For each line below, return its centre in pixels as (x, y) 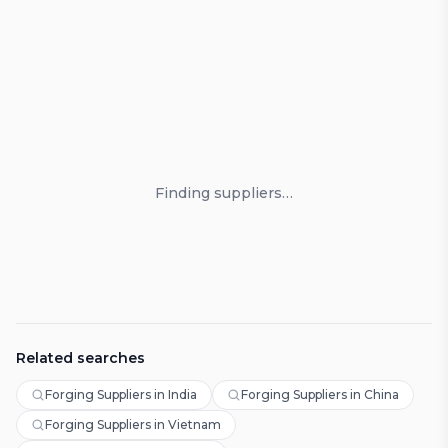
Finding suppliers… (224, 193)
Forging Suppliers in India (121, 394)
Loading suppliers (293, 119)
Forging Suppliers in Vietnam (133, 424)
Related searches (80, 358)
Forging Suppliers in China (320, 394)
